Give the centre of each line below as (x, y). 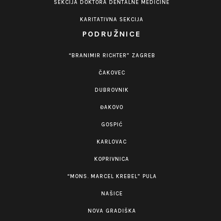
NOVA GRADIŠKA (112, 211)
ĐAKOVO (112, 108)
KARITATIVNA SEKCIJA (112, 20)
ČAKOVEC (112, 73)
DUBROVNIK (112, 90)
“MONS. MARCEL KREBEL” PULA (112, 177)
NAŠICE (112, 194)
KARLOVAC (112, 142)
